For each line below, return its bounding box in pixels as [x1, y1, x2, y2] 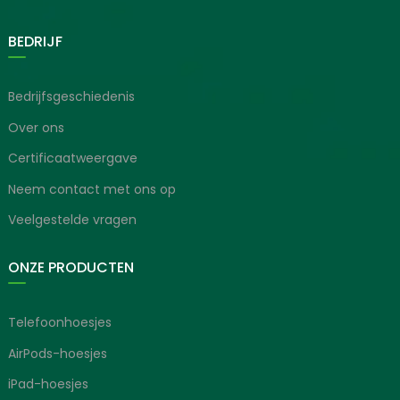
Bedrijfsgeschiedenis [7, 87, 135, 106]
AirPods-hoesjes [7, 344, 107, 362]
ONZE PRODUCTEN [7, 257, 134, 279]
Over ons [7, 118, 64, 137]
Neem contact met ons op [7, 179, 176, 198]
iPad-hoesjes [7, 375, 88, 394]
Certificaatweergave [7, 149, 137, 168]
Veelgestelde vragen [7, 211, 137, 229]
